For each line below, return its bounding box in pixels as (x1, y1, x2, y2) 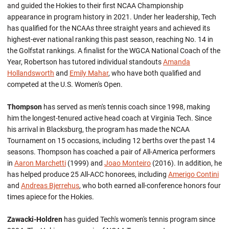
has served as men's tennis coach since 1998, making (42, 103, 210, 111)
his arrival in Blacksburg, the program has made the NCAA (7, 125, 190, 133)
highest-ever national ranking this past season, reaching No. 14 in (7, 35, 213, 43)
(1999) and (66, 159, 104, 167)
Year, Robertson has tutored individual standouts (7, 58, 163, 66)
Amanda (163, 58, 190, 66)
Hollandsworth (7, 69, 54, 77)
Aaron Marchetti (14, 159, 66, 167)
